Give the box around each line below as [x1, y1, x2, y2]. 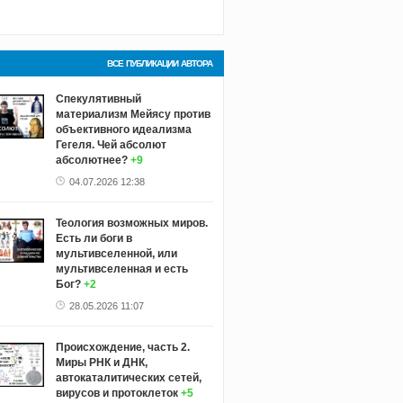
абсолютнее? [55, 153, 128, 166]
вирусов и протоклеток [55, 386, 178, 399]
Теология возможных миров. [55, 216, 208, 229]
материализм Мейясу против [55, 107, 210, 121]
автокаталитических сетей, [55, 371, 201, 384]
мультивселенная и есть [55, 262, 188, 275]
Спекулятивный [55, 92, 141, 105]
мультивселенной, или [55, 246, 177, 260]
